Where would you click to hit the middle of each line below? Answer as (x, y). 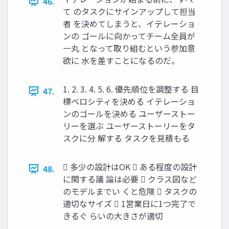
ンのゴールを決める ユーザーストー (129, 114)
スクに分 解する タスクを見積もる (126, 138)
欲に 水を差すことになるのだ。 (121, 61)
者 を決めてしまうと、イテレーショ (129, 24)
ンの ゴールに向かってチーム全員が (129, 36)
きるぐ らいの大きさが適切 (113, 216)
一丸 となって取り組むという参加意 (129, 48)
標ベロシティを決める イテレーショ (129, 101)
